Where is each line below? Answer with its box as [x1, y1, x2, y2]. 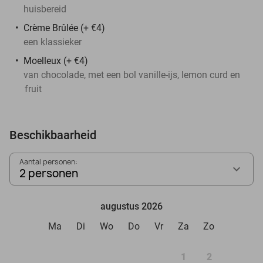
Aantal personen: [19, 156, 77, 167]
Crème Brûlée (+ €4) [23, 22, 105, 33]
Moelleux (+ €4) [23, 55, 88, 66]
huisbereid [23, 3, 66, 15]
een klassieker [23, 36, 82, 48]
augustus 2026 [100, 200, 163, 212]
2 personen [19, 166, 78, 181]
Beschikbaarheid [9, 127, 96, 142]
